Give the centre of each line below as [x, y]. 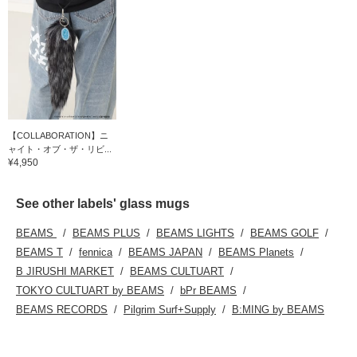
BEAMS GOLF [284, 233]
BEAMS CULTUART [177, 272]
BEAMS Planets [256, 253]
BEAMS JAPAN [165, 253]
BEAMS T [39, 253]
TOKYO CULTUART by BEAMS [90, 291]
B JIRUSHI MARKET [65, 272]
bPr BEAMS [208, 291]
